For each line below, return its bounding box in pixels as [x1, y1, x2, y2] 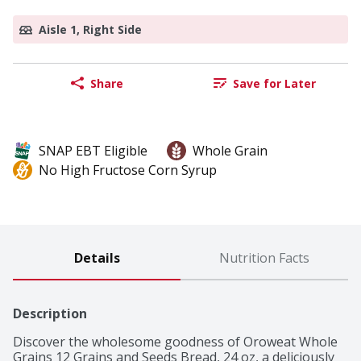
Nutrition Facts [219, 249, 309, 268]
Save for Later [232, 75, 316, 91]
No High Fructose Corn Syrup [39, 161, 217, 180]
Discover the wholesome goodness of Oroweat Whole [13, 333, 338, 351]
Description [13, 305, 87, 323]
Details [73, 249, 120, 268]
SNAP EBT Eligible [39, 142, 147, 160]
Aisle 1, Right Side [39, 22, 142, 38]
